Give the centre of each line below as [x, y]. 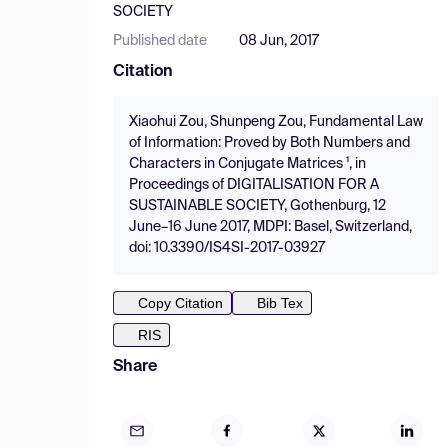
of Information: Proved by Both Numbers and [269, 143]
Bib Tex [280, 303]
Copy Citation [180, 303]
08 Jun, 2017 [279, 41]
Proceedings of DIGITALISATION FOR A [254, 185]
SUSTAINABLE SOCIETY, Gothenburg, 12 [257, 206]
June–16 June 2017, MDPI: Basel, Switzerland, [270, 227]
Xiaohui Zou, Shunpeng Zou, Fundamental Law [276, 122]
